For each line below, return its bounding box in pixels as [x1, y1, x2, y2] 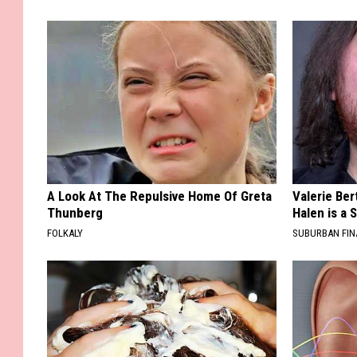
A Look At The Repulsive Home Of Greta [47, 188, 272, 205]
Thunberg [47, 205, 103, 222]
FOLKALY [47, 227, 83, 240]
